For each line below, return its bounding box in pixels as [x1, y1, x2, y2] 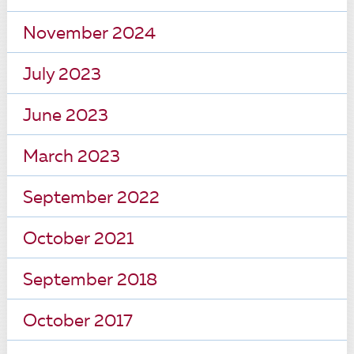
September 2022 [22, 190, 160, 207]
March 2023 [22, 149, 120, 166]
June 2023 [22, 107, 108, 125]
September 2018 [22, 272, 157, 289]
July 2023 [22, 66, 101, 84]
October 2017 [22, 313, 133, 330]
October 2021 [22, 231, 134, 248]
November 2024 [22, 25, 156, 43]
